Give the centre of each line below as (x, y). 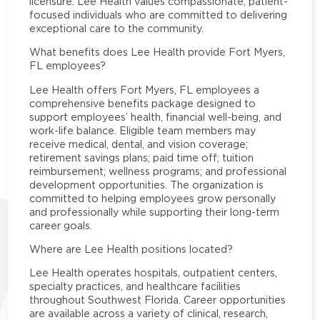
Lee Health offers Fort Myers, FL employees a (145, 89)
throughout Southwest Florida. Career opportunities (158, 300)
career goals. (61, 225)
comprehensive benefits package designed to (143, 103)
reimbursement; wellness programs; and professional (158, 171)
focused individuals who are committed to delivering (159, 15)
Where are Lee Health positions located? (131, 249)
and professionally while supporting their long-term (155, 211)
